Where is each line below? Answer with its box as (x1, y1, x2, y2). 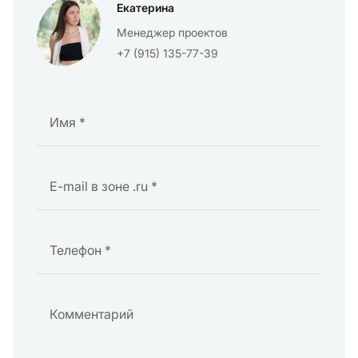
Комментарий (50, 306, 133, 322)
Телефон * (50, 242, 111, 258)
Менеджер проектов (117, 26, 228, 39)
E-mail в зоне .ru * (50, 178, 157, 194)
